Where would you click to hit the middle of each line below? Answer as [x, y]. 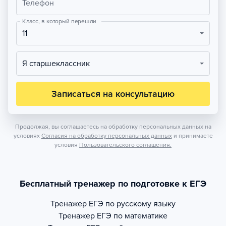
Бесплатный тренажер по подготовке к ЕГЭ [113, 184]
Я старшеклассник [59, 64]
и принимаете [193, 136]
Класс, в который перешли [59, 21]
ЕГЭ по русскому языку [132, 204]
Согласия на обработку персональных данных [106, 136]
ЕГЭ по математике [132, 216]
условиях [26, 136]
